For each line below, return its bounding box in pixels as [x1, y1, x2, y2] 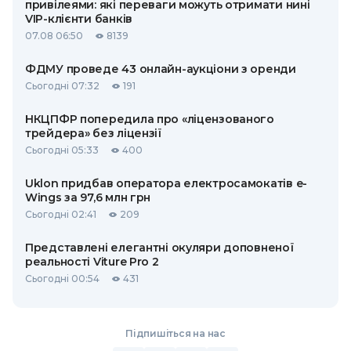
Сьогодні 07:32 [25, 80, 100, 92]
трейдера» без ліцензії [25, 126, 161, 140]
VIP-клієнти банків [25, 12, 132, 26]
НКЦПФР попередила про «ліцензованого [25, 112, 274, 126]
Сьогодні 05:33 [25, 144, 99, 156]
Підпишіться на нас [125, 327, 226, 339]
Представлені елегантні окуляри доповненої [25, 241, 294, 255]
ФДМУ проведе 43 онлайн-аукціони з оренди [25, 62, 296, 76]
